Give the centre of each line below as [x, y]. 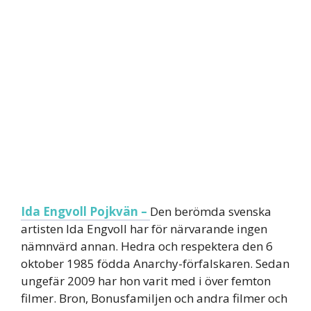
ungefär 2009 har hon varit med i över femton [146, 280]
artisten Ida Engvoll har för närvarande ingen [144, 228]
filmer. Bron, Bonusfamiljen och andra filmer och [154, 298]
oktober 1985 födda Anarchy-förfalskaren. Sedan [155, 263]
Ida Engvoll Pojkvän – [85, 211]
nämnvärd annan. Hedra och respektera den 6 [147, 246]
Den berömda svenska [211, 211]
